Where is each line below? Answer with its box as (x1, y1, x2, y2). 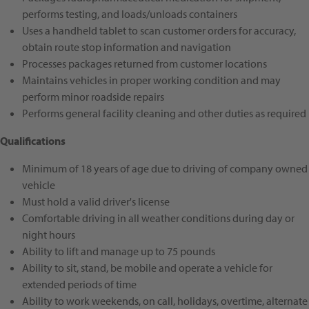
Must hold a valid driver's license (22, 195, 170, 209)
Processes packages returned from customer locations (22, 57, 267, 71)
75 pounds (167, 244, 215, 259)
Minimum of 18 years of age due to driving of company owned (22, 161, 308, 176)
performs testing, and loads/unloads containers (22, 7, 237, 21)
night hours (22, 228, 75, 242)
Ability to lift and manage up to (22, 244, 167, 259)
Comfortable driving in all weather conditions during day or (22, 211, 295, 226)
